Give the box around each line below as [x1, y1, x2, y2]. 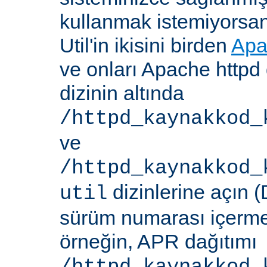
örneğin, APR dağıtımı [60, 230, 257, 253]
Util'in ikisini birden [60, 34, 231, 57]
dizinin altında [60, 82, 184, 105]
